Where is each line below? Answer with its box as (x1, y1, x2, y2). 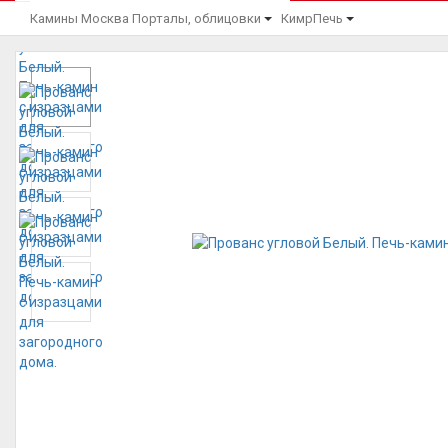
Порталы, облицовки (132, 11, 261, 26)
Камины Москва (30, 11, 129, 26)
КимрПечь (281, 11, 343, 26)
